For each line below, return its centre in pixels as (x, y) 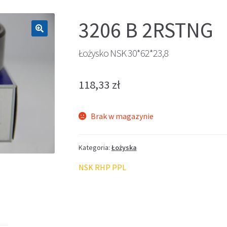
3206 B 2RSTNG (146, 30)
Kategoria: (95, 147)
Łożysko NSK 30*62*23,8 (123, 53)
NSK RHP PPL (102, 167)
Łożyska (124, 147)
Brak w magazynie (122, 116)
